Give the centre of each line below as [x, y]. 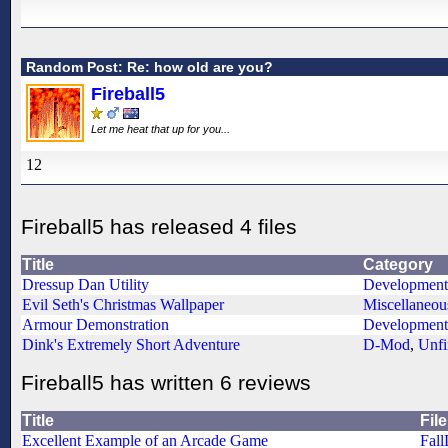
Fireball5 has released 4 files [159, 226]
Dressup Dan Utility [85, 284]
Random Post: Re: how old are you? [149, 66]
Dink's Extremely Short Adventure [131, 344]
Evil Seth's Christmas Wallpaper [123, 304]
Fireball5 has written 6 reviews [166, 382]
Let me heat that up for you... [162, 128]
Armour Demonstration [95, 324]
